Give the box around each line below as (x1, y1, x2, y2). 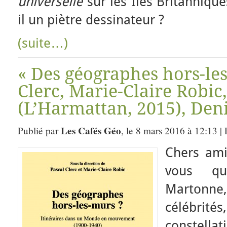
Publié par (18, 124, 61, 137)
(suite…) (18, 35, 68, 51)
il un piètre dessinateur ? (18, 12, 164, 27)
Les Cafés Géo (61, 124, 121, 138)
